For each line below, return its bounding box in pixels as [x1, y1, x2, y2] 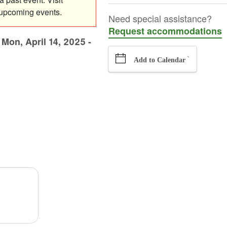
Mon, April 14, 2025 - [2, 34, 92, 48]
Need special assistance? [108, 11, 212, 25]
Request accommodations [108, 24, 222, 37]
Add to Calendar [134, 56, 186, 64]
